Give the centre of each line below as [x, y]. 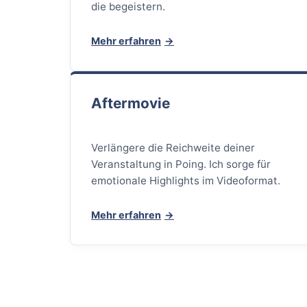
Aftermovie [131, 103]
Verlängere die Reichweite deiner [173, 148]
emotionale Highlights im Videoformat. [186, 181]
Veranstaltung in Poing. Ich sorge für [181, 164]
